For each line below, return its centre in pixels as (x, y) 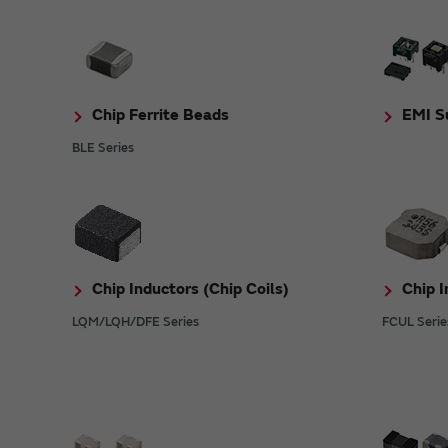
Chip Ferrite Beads (160, 114)
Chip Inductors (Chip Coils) (190, 288)
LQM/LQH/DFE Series (135, 321)
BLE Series (103, 147)
